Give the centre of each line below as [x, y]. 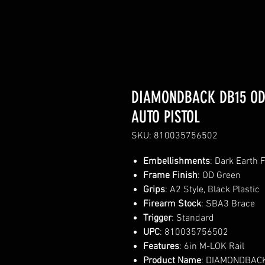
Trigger [157, 218]
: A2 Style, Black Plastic [212, 190]
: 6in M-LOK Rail [212, 246]
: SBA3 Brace [228, 204]
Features [161, 246]
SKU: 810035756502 [174, 136]
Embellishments [177, 161]
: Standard [193, 218]
